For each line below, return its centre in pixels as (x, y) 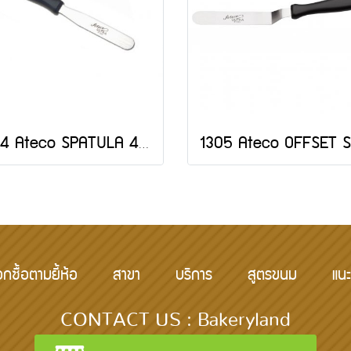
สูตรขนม (272, 277)
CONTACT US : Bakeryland (175, 321)
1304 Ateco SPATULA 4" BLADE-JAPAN (144, 145)
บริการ (194, 277)
